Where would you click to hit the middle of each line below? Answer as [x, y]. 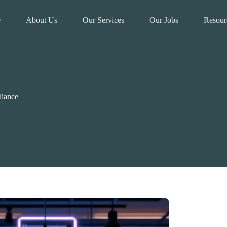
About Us [41, 20]
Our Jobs [164, 20]
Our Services [103, 20]
